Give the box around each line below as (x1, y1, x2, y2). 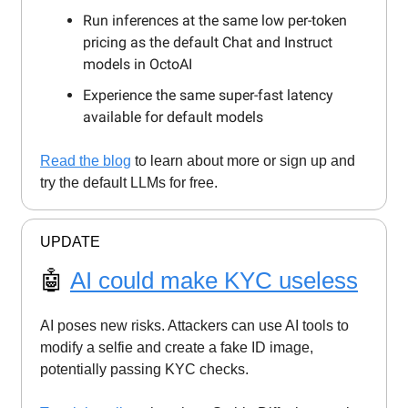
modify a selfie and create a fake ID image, (40, 339, 313, 355)
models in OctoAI (83, 55, 192, 73)
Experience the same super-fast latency (83, 86, 333, 104)
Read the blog (40, 152, 131, 168)
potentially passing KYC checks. (40, 361, 249, 377)
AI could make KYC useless (70, 266, 358, 294)
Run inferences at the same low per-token (83, 11, 347, 29)
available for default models (83, 107, 263, 126)
